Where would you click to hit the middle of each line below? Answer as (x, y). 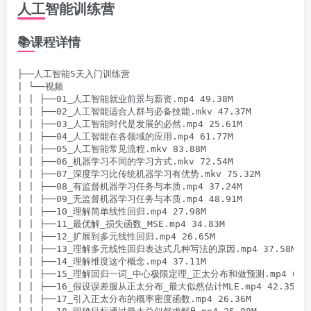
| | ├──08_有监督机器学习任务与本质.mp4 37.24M (130, 186)
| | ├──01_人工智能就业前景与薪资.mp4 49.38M (125, 99)
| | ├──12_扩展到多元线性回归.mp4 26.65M (116, 236)
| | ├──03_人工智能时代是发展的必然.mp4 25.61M (130, 124)
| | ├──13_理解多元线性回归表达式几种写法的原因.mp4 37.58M (157, 249)
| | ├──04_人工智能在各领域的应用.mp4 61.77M (125, 136)
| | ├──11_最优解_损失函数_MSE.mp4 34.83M (121, 224)
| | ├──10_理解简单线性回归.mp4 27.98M (112, 211)
